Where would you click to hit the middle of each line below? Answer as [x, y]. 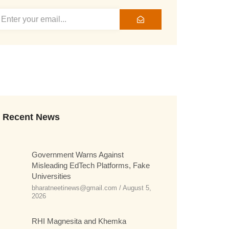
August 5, [136, 188]
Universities [52, 176]
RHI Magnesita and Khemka [79, 221]
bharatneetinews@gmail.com [76, 188]
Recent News [31, 117]
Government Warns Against [78, 155]
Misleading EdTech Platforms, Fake [91, 165]
